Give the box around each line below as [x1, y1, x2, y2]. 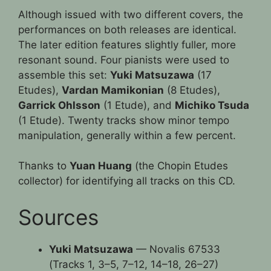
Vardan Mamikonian [62, 83, 164, 96]
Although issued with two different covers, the [18, 8, 243, 21]
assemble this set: [18, 68, 110, 81]
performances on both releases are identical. [18, 23, 237, 36]
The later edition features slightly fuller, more [18, 38, 236, 51]
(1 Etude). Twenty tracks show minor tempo [18, 114, 229, 126]
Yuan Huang [70, 160, 132, 172]
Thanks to [18, 160, 70, 172]
